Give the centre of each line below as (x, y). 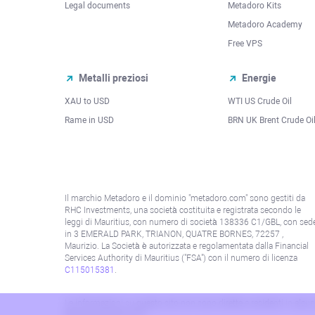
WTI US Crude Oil (260, 101)
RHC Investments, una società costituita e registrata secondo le (183, 210)
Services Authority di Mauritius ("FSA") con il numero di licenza (181, 258)
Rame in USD (89, 120)
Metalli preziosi (114, 78)
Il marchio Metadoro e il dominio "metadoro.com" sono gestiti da (185, 198)
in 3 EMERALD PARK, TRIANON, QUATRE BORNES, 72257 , (174, 234)
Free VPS (245, 43)
